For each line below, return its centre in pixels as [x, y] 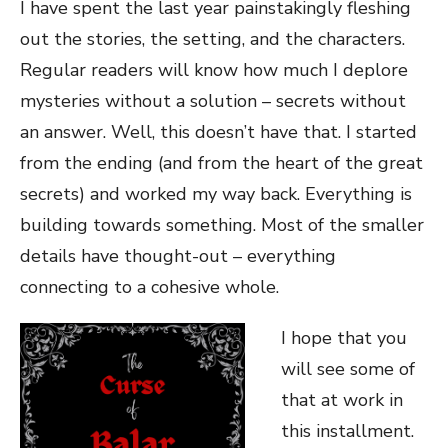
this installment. [347, 431]
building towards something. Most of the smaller [222, 225]
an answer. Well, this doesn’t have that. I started [218, 132]
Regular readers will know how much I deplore [214, 70]
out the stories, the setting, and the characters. [212, 39]
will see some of [348, 369]
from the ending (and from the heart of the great [221, 163]
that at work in [342, 400]
